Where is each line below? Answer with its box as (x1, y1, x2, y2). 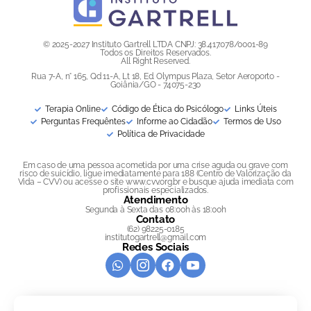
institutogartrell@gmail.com (104, 233, 207, 243)
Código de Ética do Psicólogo (112, 104, 224, 115)
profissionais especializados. (102, 185, 209, 196)
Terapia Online (44, 104, 101, 115)
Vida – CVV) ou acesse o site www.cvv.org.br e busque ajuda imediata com (17, 177, 294, 187)
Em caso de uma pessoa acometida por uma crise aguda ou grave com (22, 160, 289, 171)
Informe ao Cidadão (137, 117, 213, 127)
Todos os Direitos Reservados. (100, 48, 211, 58)
